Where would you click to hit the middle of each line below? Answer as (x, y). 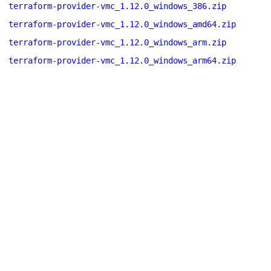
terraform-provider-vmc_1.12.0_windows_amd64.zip (122, 24)
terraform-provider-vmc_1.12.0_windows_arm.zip (117, 42)
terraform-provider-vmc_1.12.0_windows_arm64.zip (122, 60)
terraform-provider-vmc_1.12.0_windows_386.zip (117, 6)
